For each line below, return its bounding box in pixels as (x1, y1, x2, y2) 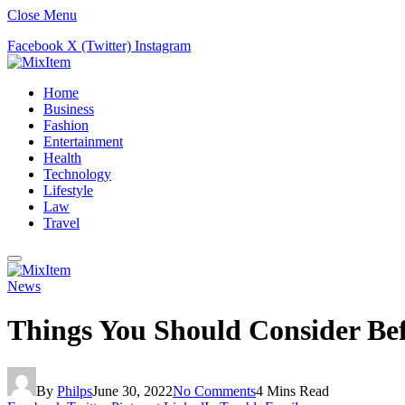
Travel (43, 215, 80, 231)
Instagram (135, 38, 191, 53)
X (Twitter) (67, 38, 131, 53)
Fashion (43, 118, 89, 133)
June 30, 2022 (92, 382, 173, 399)
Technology (43, 166, 111, 182)
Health (43, 150, 81, 165)
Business (43, 101, 94, 117)
